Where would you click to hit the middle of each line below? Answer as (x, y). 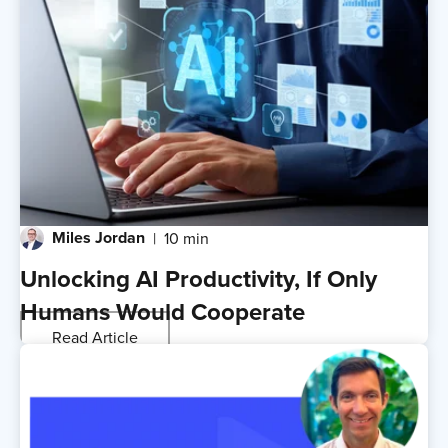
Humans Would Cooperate (162, 312)
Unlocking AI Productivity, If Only (198, 279)
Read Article (95, 336)
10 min (186, 238)
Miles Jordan (98, 238)
